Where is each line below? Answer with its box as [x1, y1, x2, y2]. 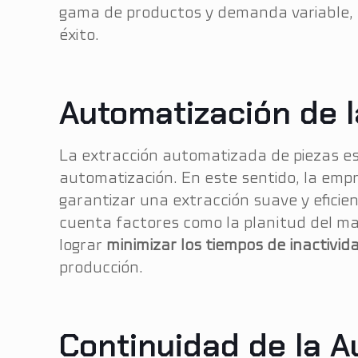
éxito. [59, 26, 100, 45]
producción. [59, 258, 144, 277]
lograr [59, 236, 107, 255]
